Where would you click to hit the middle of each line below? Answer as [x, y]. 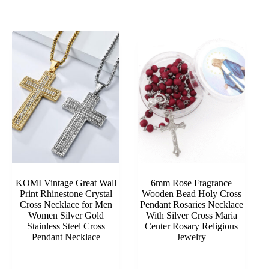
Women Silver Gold [66, 215]
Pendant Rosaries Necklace [191, 204]
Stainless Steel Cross [66, 226]
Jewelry [191, 237]
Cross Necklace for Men [66, 204]
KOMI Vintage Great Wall [66, 183]
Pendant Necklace [66, 237]
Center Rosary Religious [191, 226]
